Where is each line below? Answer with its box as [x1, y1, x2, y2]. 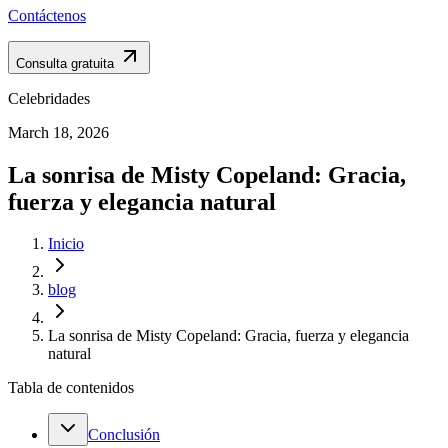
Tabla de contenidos [8, 379, 134, 397]
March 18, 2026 [8, 123, 109, 141]
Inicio [48, 235, 84, 253]
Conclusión [88, 426, 160, 444]
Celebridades [8, 89, 90, 107]
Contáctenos [8, 6, 86, 24]
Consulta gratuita [16, 55, 114, 71]
